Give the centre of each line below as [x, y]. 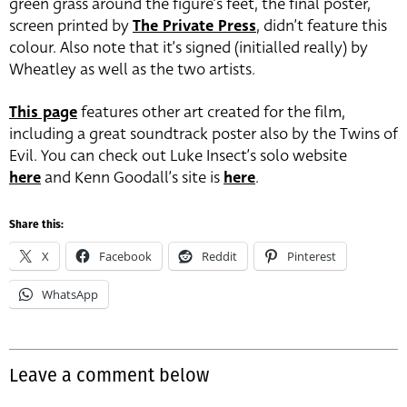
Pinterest [312, 256]
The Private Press [194, 26]
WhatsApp [70, 294]
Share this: [36, 225]
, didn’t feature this [322, 26]
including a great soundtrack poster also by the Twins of [203, 134]
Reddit [219, 256]
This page [43, 112]
